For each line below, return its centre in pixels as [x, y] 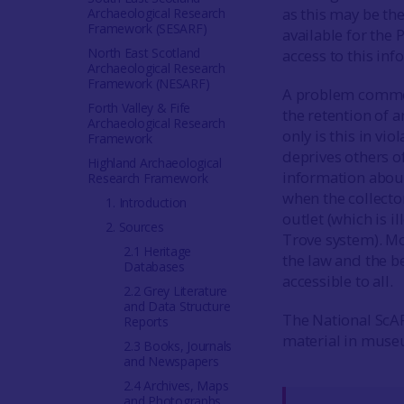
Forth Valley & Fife [139, 108]
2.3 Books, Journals [178, 346]
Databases [154, 266]
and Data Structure [177, 306]
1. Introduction [147, 202]
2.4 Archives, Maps [176, 386]
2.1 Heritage [157, 251]
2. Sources [135, 227]
